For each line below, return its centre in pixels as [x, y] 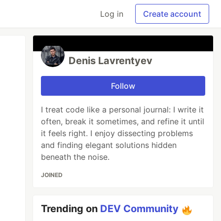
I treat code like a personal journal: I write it [123, 110]
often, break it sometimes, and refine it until [123, 121]
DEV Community [140, 209]
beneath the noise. [75, 157]
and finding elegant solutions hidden [109, 145]
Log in [112, 14]
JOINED [52, 175]
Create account [172, 14]
